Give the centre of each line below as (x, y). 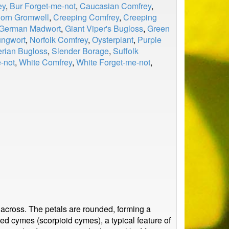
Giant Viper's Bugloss (104, 28)
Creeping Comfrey (86, 17)
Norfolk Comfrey (59, 40)
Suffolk (126, 51)
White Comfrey (45, 62)
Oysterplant (113, 40)
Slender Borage (80, 51)
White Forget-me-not (113, 62)
